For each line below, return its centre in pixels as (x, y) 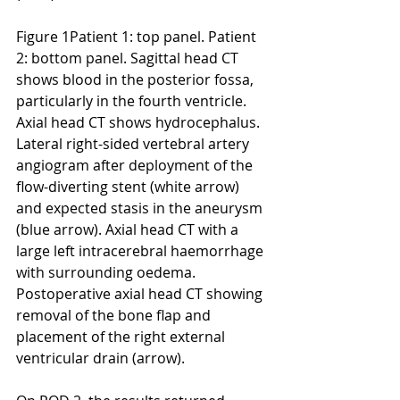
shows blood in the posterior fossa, (137, 79)
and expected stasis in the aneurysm (141, 208)
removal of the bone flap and (115, 315)
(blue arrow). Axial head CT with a (129, 229)
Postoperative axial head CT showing (141, 293)
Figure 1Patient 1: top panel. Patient (138, 36)
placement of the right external (122, 336)
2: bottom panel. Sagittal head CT (129, 58)
